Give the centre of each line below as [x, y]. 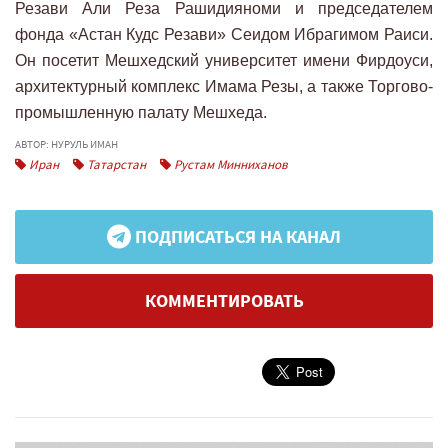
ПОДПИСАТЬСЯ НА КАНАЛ [236, 236]
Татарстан [115, 164]
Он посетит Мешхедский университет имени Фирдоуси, [224, 60]
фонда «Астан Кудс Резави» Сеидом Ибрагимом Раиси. [224, 34]
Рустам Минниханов [229, 164]
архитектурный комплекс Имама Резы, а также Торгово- [224, 86]
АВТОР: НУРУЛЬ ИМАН [66, 143]
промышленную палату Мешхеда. [141, 112]
